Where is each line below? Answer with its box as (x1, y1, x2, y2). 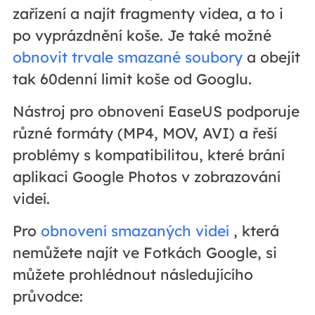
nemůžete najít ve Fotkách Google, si (12, 243, 277, 262)
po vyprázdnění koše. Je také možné (12, 26, 271, 45)
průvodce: (12, 287, 83, 306)
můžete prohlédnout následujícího (12, 265, 253, 284)
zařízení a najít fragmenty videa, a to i (12, 4, 283, 23)
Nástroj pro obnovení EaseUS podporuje (12, 102, 300, 121)
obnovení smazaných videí (40, 221, 229, 240)
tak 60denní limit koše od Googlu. (12, 70, 252, 89)
